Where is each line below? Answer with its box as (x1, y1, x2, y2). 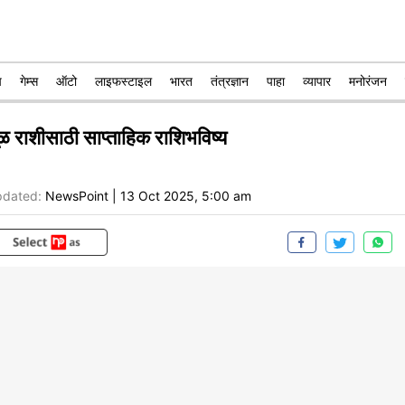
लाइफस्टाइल (95, 73, 152, 89)
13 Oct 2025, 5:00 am (120, 188, 251, 203)
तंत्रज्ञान (211, 73, 249, 89)
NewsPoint (45, 188, 108, 203)
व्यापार (303, 73, 331, 89)
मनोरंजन (349, 73, 387, 89)
